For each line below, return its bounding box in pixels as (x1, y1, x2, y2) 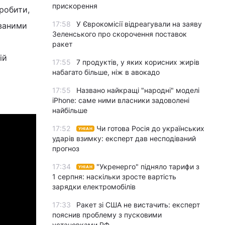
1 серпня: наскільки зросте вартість (52, 172, 176, 181)
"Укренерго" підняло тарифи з (96, 162, 200, 171)
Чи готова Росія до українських (96, 124, 205, 133)
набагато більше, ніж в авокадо (52, 68, 160, 76)
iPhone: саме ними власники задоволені (52, 96, 189, 104)
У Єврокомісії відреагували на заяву (76, 20, 202, 28)
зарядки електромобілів (52, 182, 136, 191)
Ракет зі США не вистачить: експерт (76, 200, 200, 209)
